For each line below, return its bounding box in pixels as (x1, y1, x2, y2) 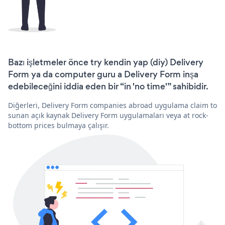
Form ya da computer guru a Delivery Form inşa (8, 68, 198, 80)
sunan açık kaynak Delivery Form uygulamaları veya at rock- (8, 110, 208, 120)
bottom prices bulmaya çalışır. (8, 120, 109, 130)
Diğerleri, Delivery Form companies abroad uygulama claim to (8, 100, 217, 110)
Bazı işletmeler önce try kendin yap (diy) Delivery (8, 56, 203, 68)
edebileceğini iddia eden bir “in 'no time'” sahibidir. (8, 80, 208, 92)
